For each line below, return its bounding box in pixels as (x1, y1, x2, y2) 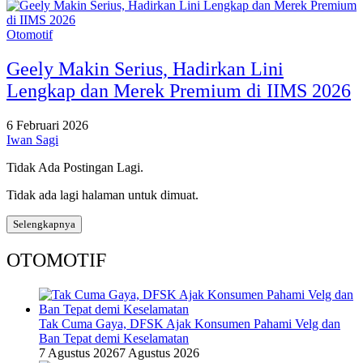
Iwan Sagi (6, 132, 58, 147)
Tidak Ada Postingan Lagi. (6, 160, 143, 174)
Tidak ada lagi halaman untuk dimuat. (6, 187, 199, 202)
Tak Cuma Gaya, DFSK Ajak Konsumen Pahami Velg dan (39, 316, 340, 331)
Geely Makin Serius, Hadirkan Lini (6, 58, 284, 79)
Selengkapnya (13, 217, 75, 230)
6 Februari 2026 (6, 117, 88, 132)
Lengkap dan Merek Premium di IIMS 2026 (6, 79, 351, 101)
